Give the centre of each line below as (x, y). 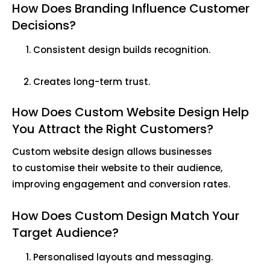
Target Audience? (67, 233)
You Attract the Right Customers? (114, 129)
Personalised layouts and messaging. (124, 257)
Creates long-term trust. (93, 82)
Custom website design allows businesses (112, 152)
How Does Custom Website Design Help (130, 112)
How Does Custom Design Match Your (126, 216)
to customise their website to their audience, (117, 168)
